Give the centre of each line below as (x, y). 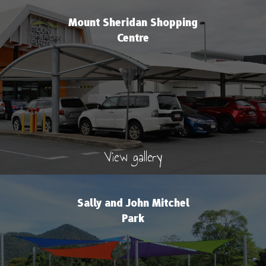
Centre (133, 37)
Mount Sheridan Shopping (133, 22)
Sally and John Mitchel (133, 203)
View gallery (133, 156)
